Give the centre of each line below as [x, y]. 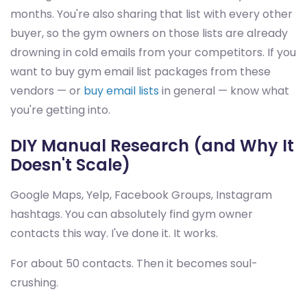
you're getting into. [60, 110]
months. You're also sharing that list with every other [151, 14]
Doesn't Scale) [70, 165]
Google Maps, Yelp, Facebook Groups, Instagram [141, 195]
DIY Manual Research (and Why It [152, 146]
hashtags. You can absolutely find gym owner [132, 214]
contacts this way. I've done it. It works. [114, 234]
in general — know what [224, 91]
